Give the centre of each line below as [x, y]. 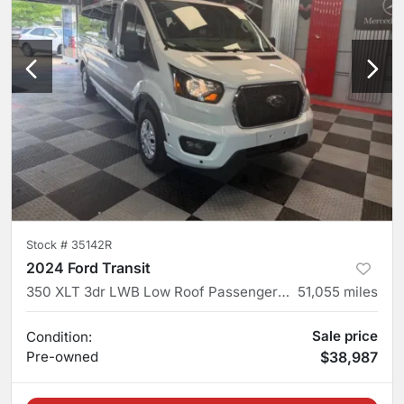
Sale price [345, 335]
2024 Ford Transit [88, 267]
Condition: [59, 336]
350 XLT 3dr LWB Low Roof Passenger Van [284, 291]
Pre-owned [62, 356]
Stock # [49, 244]
